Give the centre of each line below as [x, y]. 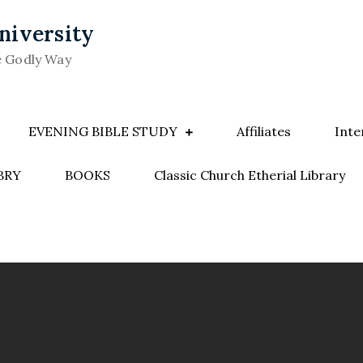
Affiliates [263, 131]
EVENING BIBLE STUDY [102, 131]
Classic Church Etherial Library [249, 175]
